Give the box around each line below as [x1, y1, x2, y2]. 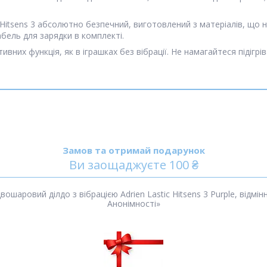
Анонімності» [107, 198, 160, 210]
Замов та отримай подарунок [62, 144, 205, 157]
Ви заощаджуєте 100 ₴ [69, 157, 198, 173]
